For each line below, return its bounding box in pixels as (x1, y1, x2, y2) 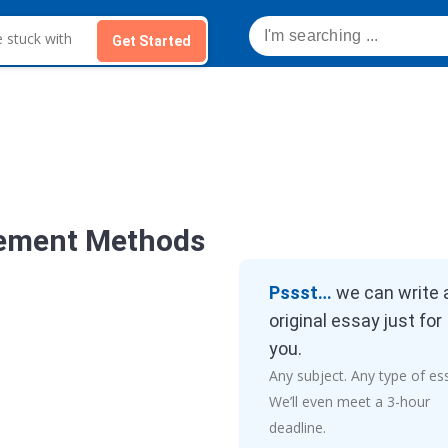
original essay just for (268, 310, 442, 331)
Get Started (111, 32, 191, 49)
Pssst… (268, 282, 336, 303)
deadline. (268, 418, 326, 437)
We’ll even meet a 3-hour (268, 392, 430, 411)
